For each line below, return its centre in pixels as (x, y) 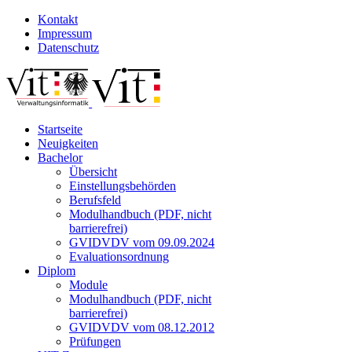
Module (88, 285)
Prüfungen (95, 341)
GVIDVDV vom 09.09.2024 (142, 242)
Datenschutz (68, 48)
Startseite (60, 129)
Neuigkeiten (68, 143)
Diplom (57, 271)
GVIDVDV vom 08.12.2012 (142, 327)
